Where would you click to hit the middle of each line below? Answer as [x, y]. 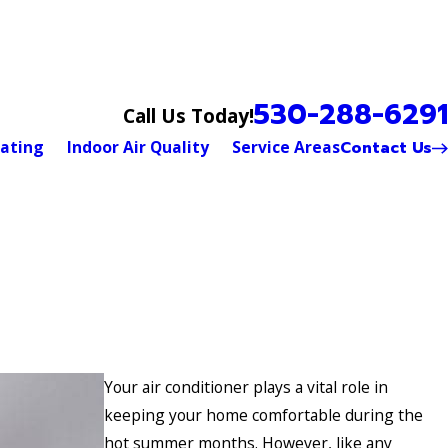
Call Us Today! [188, 115]
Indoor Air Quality [138, 147]
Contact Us [386, 147]
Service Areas [286, 147]
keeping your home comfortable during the [263, 414]
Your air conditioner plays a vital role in [246, 386]
